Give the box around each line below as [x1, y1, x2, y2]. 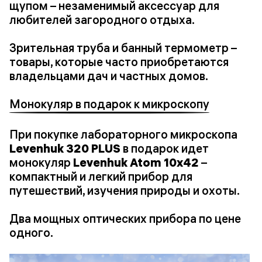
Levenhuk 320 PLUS [9, 140, 120, 156]
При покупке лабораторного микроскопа [9, 126, 237, 142]
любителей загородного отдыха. [9, 12, 195, 27]
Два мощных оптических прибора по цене [9, 211, 241, 226]
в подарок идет [120, 140, 209, 156]
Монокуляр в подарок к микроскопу [9, 96, 209, 112]
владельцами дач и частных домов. [9, 68, 208, 84]
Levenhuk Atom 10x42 [73, 154, 199, 170]
